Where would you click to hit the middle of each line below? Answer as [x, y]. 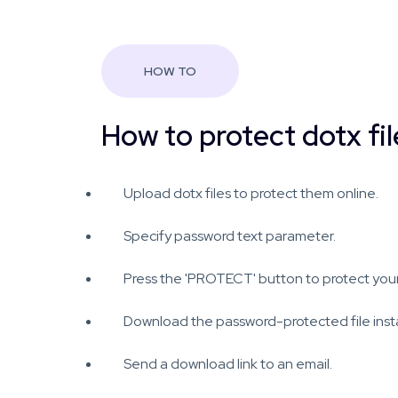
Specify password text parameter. [230, 236]
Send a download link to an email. [228, 364]
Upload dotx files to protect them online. [251, 193]
